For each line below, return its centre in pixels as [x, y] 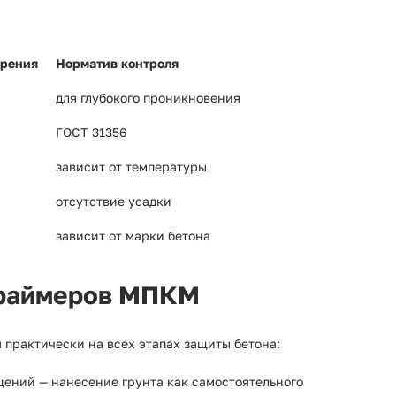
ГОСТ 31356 [91, 132]
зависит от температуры [131, 167]
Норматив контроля [117, 63]
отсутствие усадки [114, 201]
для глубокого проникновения [148, 98]
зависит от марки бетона [133, 236]
